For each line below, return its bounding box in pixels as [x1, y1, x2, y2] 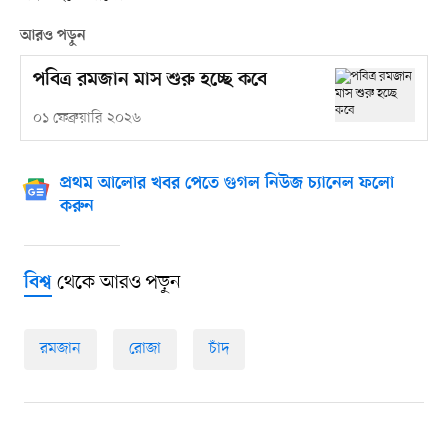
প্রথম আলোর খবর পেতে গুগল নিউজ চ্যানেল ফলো [59, 174, 394, 195]
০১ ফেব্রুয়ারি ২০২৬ [32, 109, 141, 129]
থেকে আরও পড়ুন [51, 270, 181, 297]
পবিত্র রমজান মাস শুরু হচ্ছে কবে [32, 69, 267, 93]
